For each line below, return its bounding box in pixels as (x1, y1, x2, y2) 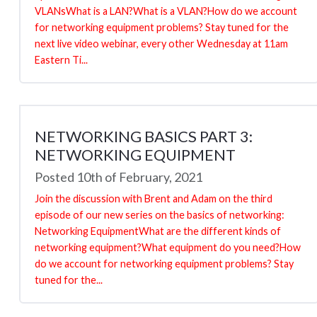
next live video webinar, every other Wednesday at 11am (35, 37, 288, 50)
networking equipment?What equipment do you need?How (35, 241, 301, 253)
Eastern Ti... (35, 53, 88, 66)
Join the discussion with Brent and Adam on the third (35, 192, 272, 204)
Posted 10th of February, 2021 (35, 168, 202, 185)
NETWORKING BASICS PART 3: (35, 126, 253, 146)
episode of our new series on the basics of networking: (35, 208, 284, 221)
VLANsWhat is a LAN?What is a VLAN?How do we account (35, 4, 297, 17)
